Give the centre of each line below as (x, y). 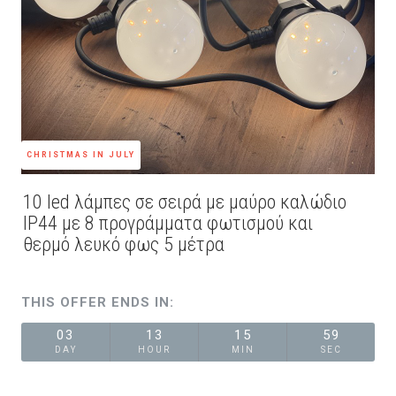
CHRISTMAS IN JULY (81, 155)
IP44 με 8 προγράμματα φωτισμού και (168, 223)
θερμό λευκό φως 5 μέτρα (124, 244)
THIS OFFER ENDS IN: (98, 302)
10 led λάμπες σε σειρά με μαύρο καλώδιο (185, 202)
